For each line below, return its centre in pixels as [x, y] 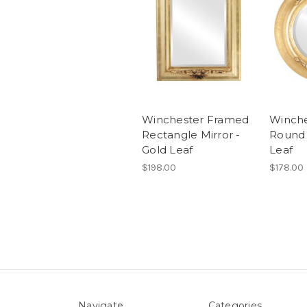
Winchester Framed [196, 119]
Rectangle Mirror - [191, 134]
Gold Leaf [168, 149]
